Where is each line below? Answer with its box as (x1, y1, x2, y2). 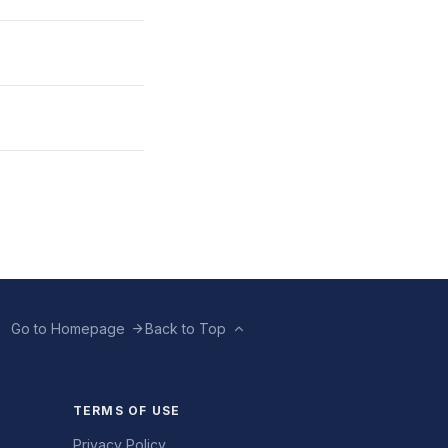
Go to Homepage (11, 320, 126, 338)
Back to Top (145, 320, 227, 338)
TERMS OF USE (72, 403, 181, 419)
